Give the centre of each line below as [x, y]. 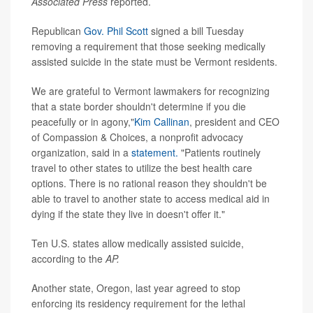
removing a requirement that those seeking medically [148, 46]
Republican [58, 30]
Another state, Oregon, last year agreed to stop [136, 287]
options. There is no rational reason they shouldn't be [149, 183]
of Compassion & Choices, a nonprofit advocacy [137, 137]
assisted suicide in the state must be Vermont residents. [154, 61]
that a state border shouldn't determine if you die [139, 106]
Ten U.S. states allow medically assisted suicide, [138, 243]
